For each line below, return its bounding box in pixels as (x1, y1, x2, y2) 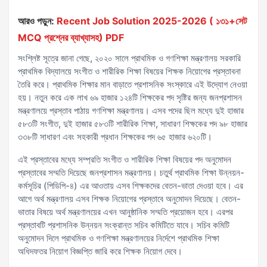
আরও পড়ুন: (18, 15, 54, 27)
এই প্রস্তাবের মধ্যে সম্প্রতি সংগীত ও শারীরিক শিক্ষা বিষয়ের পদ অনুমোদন (18, 154, 231, 165)
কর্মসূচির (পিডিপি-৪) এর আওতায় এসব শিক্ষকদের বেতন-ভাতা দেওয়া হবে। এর (18, 180, 243, 191)
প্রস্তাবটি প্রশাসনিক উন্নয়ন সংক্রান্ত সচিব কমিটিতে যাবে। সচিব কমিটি (18, 219, 229, 231)
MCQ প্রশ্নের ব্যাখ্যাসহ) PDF (18, 32, 124, 44)
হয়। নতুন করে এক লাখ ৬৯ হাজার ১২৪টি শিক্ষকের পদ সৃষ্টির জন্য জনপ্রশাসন (18, 92, 242, 103)
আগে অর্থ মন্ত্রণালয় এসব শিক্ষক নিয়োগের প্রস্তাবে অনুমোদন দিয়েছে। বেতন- (18, 193, 241, 204)
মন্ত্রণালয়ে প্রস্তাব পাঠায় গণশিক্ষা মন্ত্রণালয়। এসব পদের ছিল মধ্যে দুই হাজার (18, 105, 244, 116)
